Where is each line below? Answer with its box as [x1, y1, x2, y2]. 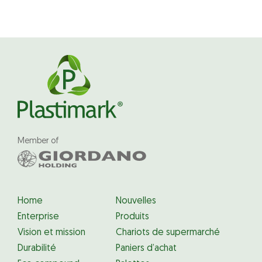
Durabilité [18, 244, 56, 254]
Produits [116, 212, 149, 222]
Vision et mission [18, 228, 85, 238]
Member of [18, 136, 59, 146]
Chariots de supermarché [116, 228, 220, 238]
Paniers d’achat [116, 244, 177, 254]
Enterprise [18, 212, 59, 222]
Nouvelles [116, 196, 156, 206]
